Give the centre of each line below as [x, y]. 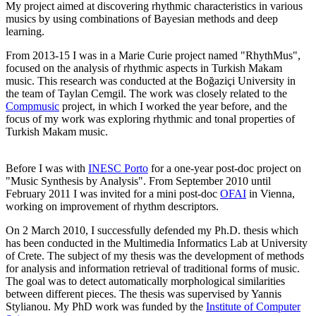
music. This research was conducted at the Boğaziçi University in [151, 81]
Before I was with [47, 169]
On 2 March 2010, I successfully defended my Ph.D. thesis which [152, 231]
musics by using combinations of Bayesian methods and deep [142, 19]
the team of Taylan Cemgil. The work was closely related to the [146, 94]
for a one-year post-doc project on [225, 169]
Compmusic [32, 107]
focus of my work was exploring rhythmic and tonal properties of [150, 119]
